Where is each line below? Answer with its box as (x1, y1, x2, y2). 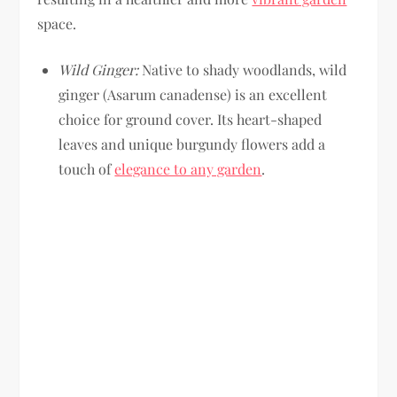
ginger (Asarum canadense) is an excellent (58, 84, 328, 104)
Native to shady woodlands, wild (138, 59, 347, 79)
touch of (58, 159, 115, 178)
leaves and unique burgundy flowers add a (58, 134, 326, 153)
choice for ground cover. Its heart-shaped (58, 109, 323, 128)
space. (37, 13, 77, 33)
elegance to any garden (114, 159, 262, 178)
